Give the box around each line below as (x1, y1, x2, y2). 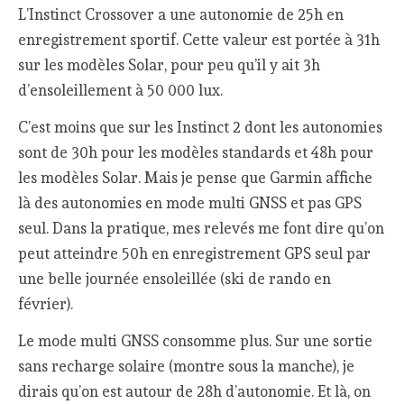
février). (18, 295, 74, 313)
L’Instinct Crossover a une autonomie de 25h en (18, 5, 344, 24)
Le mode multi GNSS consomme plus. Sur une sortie (18, 331, 373, 350)
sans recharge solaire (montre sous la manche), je (18, 356, 355, 375)
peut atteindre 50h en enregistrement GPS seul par (18, 244, 372, 262)
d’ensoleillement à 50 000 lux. (18, 81, 224, 100)
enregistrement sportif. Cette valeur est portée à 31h (18, 31, 381, 50)
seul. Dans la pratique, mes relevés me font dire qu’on (18, 219, 385, 237)
